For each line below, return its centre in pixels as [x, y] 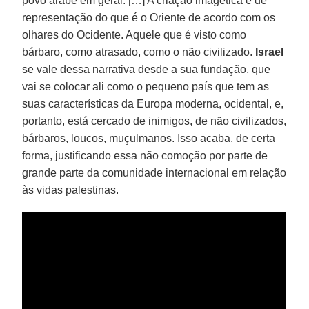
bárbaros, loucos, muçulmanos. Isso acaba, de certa [149, 138]
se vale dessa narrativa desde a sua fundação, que [147, 69]
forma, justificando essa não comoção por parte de [145, 155]
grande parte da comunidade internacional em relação [154, 172]
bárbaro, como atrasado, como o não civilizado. [139, 52]
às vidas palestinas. [71, 190]
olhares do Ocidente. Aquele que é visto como [134, 34]
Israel [270, 52]
